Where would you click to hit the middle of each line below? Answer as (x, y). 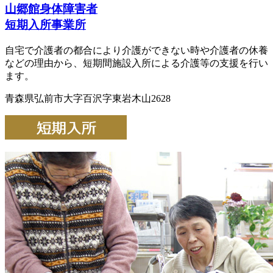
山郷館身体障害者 (51, 9)
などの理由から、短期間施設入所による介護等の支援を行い (136, 63)
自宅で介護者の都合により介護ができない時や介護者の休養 (136, 51)
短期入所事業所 (45, 25)
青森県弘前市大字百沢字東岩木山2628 (88, 99)
